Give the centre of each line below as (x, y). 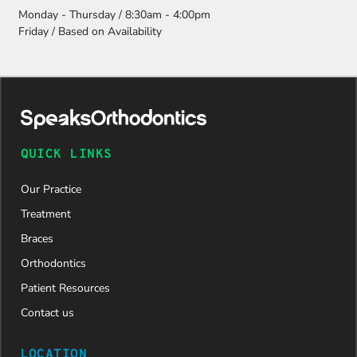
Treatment (45, 214)
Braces (37, 238)
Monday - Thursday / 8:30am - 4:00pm (114, 15)
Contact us (47, 312)
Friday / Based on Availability (90, 32)
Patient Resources (65, 288)
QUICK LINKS (66, 154)
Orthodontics (53, 263)
